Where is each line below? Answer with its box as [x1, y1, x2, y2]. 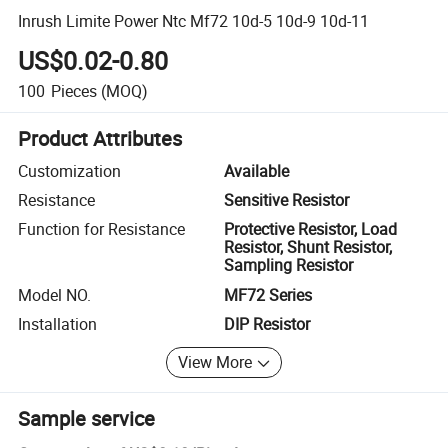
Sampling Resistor [224, 254, 353, 277]
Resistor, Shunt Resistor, [224, 236, 392, 259]
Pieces [50, 79, 97, 102]
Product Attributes [18, 124, 183, 152]
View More [178, 351, 253, 374]
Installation [18, 313, 98, 336]
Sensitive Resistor [224, 189, 349, 212]
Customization [18, 159, 122, 182]
